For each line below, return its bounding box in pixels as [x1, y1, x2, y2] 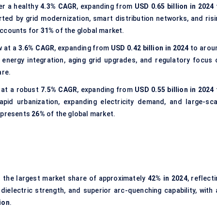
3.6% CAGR [18, 44, 55, 52]
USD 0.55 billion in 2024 [135, 86, 214, 94]
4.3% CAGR [40, 2, 77, 11]
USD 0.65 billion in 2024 [134, 2, 214, 11]
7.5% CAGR [41, 86, 77, 94]
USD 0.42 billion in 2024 [110, 44, 189, 52]
